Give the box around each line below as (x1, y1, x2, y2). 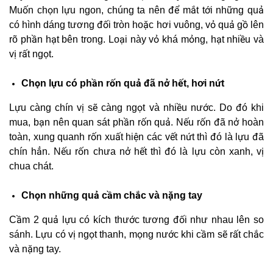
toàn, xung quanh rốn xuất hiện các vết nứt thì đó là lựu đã (9, 132, 264, 143)
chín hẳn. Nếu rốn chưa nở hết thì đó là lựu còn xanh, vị (9, 146, 264, 157)
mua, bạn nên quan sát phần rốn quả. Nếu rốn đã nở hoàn (9, 117, 264, 128)
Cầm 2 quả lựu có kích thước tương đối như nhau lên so (9, 214, 264, 225)
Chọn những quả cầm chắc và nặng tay (21, 190, 202, 201)
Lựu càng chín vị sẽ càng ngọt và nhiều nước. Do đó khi (9, 102, 264, 113)
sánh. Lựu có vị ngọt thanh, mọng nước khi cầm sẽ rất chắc (9, 229, 264, 240)
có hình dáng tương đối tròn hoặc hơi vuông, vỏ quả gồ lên (9, 19, 264, 30)
